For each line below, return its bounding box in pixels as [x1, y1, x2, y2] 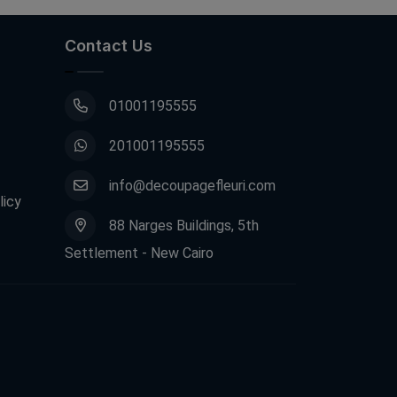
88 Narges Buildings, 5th [109, 216, 259, 234]
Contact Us [65, 35, 152, 55]
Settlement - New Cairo [65, 244, 214, 261]
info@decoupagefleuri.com [109, 176, 276, 194]
